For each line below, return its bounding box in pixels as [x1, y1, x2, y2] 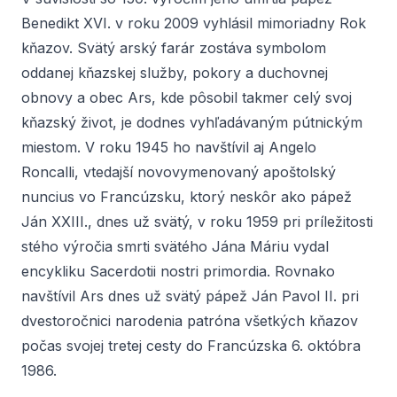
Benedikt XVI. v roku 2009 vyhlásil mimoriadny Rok [21, 14, 366, 32]
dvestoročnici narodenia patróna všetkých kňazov [21, 312, 358, 330]
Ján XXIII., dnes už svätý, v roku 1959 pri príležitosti [21, 213, 373, 230]
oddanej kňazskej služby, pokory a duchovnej [21, 64, 328, 82]
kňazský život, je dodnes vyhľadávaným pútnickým [21, 113, 362, 131]
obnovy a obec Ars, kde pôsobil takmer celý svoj [21, 89, 352, 106]
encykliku [21, 262, 90, 280]
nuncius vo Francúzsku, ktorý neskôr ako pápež [21, 188, 352, 206]
